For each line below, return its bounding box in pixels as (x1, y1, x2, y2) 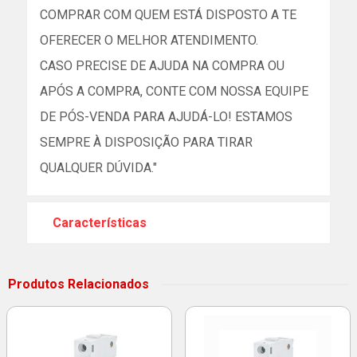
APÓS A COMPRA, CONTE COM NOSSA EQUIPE (40, 84, 308, 99)
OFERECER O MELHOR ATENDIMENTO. (40, 33, 258, 48)
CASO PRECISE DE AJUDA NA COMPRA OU (40, 58, 284, 73)
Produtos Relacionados (8, 277, 149, 292)
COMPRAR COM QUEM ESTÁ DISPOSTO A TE (40, 7, 296, 22)
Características (53, 215, 147, 230)
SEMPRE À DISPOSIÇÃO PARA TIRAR (40, 135, 253, 150)
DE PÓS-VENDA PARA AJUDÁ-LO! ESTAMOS (40, 109, 292, 124)
